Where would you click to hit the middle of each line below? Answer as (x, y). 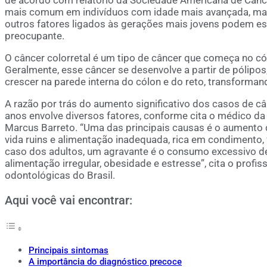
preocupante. (35, 35)
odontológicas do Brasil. (60, 175)
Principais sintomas (69, 250)
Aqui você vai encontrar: (69, 201)
